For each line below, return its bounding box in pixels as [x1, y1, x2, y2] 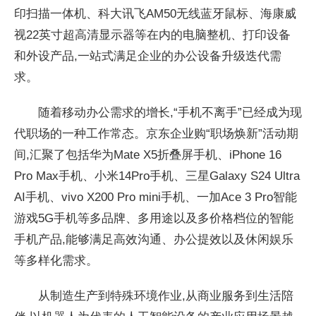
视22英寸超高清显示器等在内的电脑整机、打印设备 [14, 28, 291, 42]
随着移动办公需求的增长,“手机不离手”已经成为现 [38, 106, 302, 119]
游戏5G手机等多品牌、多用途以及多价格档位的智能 [14, 212, 293, 225]
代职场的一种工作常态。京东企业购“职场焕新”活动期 [14, 127, 298, 140]
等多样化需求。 [14, 254, 98, 267]
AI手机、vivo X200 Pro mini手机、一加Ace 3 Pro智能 [14, 190, 297, 204]
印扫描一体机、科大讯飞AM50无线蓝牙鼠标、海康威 [14, 7, 296, 20]
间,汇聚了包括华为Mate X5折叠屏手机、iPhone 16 [14, 148, 281, 162]
